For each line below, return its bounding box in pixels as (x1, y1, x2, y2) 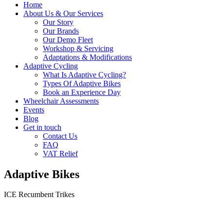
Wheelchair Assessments (23, 96, 99, 105)
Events (23, 105, 44, 114)
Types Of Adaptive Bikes (43, 79, 121, 88)
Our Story (43, 18, 73, 26)
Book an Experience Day (43, 88, 121, 96)
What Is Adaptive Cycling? (43, 70, 126, 79)
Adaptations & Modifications (43, 53, 132, 61)
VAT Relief (43, 149, 78, 158)
